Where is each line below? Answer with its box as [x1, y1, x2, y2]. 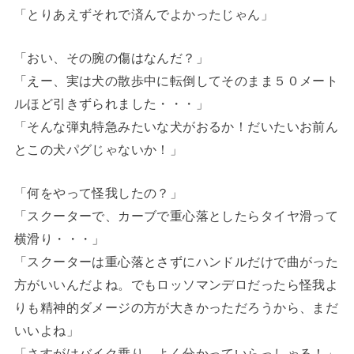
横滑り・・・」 [13, 232, 105, 247]
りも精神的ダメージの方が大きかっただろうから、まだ [13, 300, 339, 315]
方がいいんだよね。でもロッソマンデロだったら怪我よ [13, 277, 339, 292]
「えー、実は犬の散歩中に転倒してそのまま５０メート [13, 73, 339, 88]
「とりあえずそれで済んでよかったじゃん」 [13, 6, 274, 21]
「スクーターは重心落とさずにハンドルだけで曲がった [13, 254, 339, 269]
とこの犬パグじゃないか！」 [13, 142, 183, 157]
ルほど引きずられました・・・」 [13, 96, 209, 111]
